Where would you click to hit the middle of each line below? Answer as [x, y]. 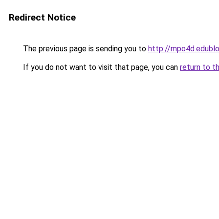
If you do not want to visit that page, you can [100, 67]
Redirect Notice [42, 17]
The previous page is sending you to [85, 49]
